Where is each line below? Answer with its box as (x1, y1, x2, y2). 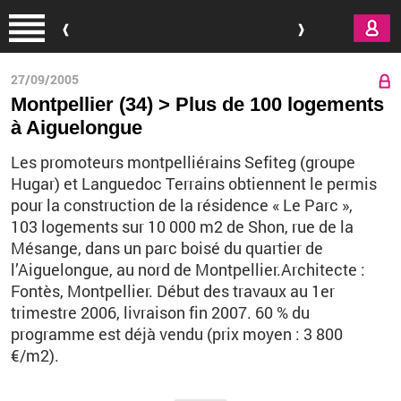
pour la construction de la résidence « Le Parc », (11, 194, 353, 216)
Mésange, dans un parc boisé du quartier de (11, 237, 323, 259)
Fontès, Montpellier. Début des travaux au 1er (11, 280, 335, 302)
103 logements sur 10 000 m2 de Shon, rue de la (11, 216, 354, 237)
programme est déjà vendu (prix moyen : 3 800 (11, 323, 343, 345)
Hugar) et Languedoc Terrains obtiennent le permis (11, 173, 377, 194)
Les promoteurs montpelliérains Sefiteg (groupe (11, 151, 355, 173)
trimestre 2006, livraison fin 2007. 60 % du (11, 302, 310, 323)
